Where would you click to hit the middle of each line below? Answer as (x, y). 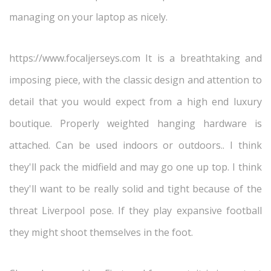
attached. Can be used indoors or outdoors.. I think (135, 145)
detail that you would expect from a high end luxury (135, 102)
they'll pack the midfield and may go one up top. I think (135, 167)
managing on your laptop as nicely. (88, 17)
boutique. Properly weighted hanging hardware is (135, 123)
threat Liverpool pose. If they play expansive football (135, 211)
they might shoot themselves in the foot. (101, 232)
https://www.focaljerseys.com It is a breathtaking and (135, 58)
